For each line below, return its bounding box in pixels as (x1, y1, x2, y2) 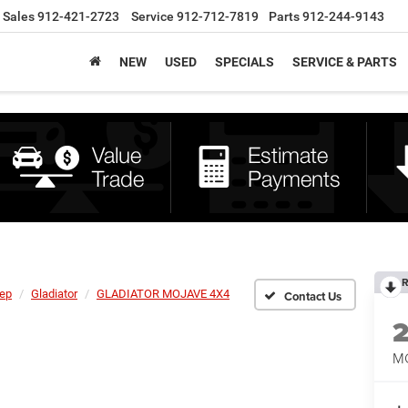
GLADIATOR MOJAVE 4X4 (97, 287, 229, 301)
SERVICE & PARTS (292, 55, 397, 70)
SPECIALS (215, 55, 274, 70)
